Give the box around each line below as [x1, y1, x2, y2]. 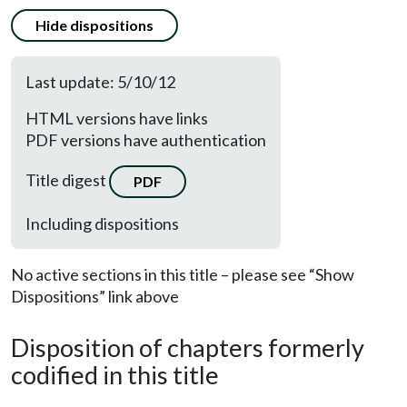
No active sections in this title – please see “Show [11, 264, 354, 284]
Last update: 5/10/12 [25, 72, 175, 92]
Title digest [25, 169, 109, 190]
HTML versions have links [25, 108, 208, 128]
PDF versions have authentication [25, 130, 266, 150]
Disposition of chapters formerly [11, 333, 364, 362]
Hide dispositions [35, 16, 154, 34]
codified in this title [11, 360, 219, 390]
